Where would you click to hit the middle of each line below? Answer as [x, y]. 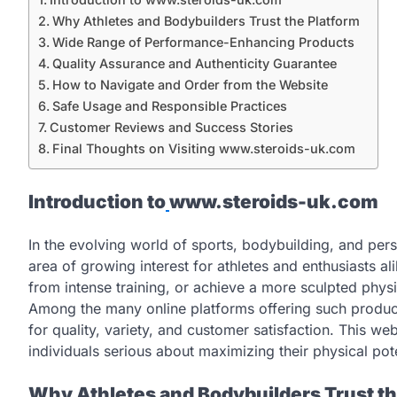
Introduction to [97, 202]
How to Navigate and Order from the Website [190, 85]
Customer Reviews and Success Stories [171, 128]
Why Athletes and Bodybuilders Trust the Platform [206, 21]
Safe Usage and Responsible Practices [169, 106]
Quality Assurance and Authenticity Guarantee [194, 64]
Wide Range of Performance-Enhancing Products [203, 43]
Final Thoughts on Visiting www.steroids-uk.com [203, 149]
